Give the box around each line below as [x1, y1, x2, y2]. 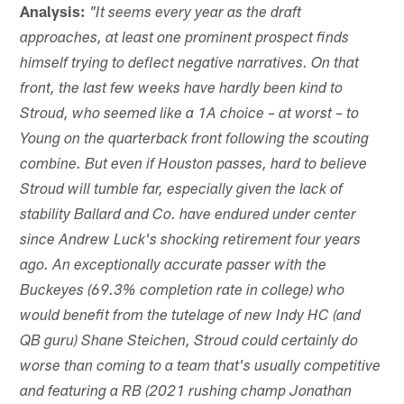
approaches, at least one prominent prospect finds [20, 32, 350, 48]
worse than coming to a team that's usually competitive [20, 360, 381, 376]
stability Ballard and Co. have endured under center [20, 208, 357, 225]
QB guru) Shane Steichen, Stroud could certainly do [20, 335, 359, 351]
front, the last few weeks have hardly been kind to [20, 82, 344, 98]
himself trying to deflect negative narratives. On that [20, 57, 360, 73]
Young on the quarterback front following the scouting [20, 133, 370, 149]
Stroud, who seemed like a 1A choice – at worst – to [20, 107, 360, 124]
